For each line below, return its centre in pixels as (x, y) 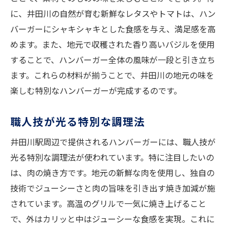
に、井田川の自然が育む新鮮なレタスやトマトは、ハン (113, 14)
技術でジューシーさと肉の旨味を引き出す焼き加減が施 (113, 188)
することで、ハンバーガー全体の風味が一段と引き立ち (113, 60)
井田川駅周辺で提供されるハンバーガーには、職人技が (113, 142)
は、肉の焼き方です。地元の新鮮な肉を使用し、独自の (112, 173)
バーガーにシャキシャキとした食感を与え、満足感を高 (113, 29)
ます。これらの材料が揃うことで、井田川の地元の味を (112, 75)
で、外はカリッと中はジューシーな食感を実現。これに (112, 219)
